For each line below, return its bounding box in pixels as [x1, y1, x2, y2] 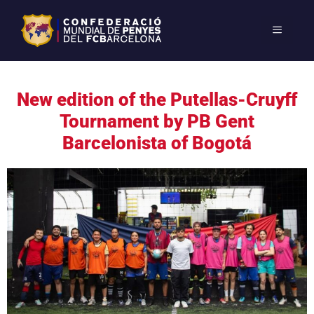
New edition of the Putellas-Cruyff [17, 88, 297, 110]
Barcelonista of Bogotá [62, 132, 252, 153]
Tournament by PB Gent [60, 110, 254, 132]
